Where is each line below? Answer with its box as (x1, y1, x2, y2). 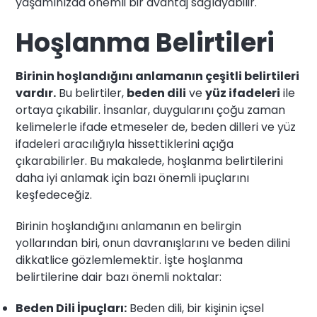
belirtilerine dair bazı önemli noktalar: (16, 269, 222, 286)
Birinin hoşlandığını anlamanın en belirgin (16, 218, 242, 235)
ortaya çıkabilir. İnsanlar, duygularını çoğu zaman (16, 102, 286, 119)
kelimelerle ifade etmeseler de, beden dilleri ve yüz (16, 119, 296, 136)
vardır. (16, 85, 57, 102)
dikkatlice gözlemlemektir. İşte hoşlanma (16, 252, 243, 269)
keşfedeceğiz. (16, 187, 93, 204)
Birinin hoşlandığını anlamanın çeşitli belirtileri (16, 68, 300, 85)
